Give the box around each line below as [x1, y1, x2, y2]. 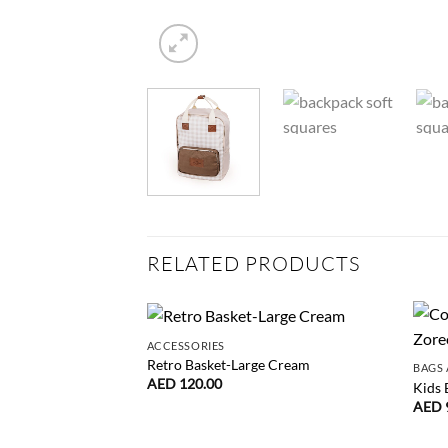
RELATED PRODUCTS [147, 251, 360, 276]
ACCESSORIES [146, 338, 225, 352]
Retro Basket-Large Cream [146, 356, 310, 374]
